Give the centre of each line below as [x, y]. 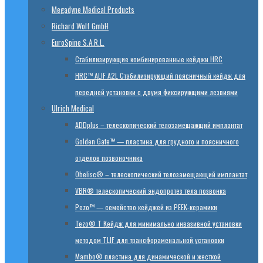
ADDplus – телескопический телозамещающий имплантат [159, 125]
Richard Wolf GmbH [80, 26]
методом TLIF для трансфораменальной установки [150, 240]
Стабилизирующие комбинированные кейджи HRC [149, 59]
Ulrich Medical [73, 108]
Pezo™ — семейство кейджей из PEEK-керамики [146, 207]
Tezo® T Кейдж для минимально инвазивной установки [159, 223]
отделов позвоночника [109, 158]
